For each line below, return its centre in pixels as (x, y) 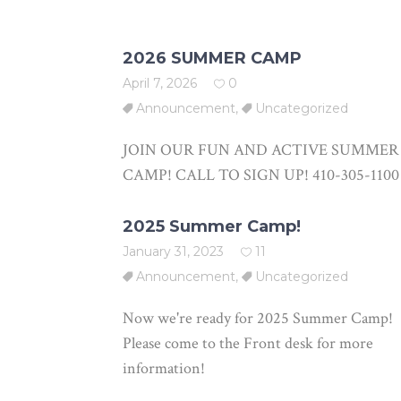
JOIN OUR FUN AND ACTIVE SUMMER (261, 150)
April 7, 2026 (160, 83)
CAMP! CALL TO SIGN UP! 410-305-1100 (261, 175)
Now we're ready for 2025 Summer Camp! (258, 318)
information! (164, 368)
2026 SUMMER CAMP (212, 58)
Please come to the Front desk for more (248, 343)
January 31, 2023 (173, 252)
